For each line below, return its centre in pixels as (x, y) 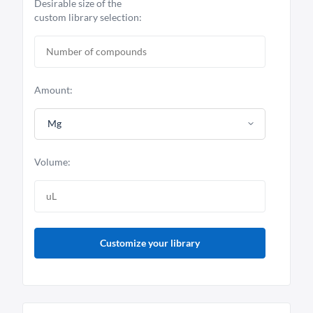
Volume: (52, 161)
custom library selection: (88, 17)
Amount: (53, 90)
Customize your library (150, 242)
